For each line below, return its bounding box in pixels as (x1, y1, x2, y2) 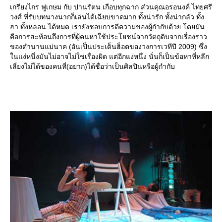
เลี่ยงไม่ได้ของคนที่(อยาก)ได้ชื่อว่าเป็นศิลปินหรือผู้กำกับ (10, 62, 175, 71)
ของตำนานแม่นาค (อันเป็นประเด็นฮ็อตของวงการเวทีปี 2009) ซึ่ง (10, 43, 207, 51)
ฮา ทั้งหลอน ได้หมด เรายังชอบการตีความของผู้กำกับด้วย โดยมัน (10, 23, 205, 31)
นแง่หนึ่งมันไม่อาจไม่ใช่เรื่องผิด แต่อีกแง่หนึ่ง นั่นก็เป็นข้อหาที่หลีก (10, 53, 209, 61)
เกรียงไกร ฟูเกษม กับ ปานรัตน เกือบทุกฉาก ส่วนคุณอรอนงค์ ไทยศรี (10, 3, 212, 11)
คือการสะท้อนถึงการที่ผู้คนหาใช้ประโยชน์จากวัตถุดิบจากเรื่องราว (10, 33, 207, 41)
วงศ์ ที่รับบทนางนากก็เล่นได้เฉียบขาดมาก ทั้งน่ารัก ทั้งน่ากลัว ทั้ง (10, 13, 204, 21)
